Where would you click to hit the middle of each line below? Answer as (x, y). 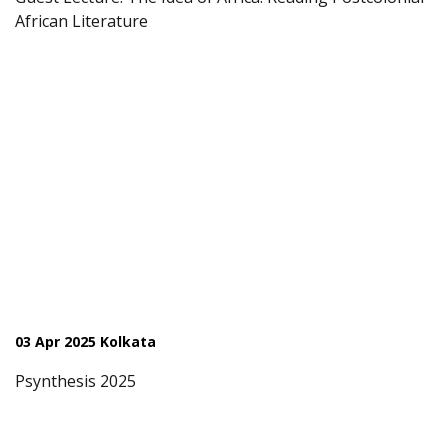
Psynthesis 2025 (75, 381)
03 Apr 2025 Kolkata (85, 341)
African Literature (81, 21)
